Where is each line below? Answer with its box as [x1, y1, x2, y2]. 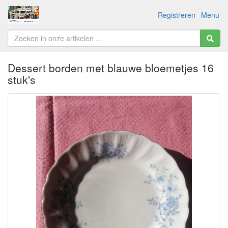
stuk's [8, 72, 36, 87]
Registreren [158, 9, 195, 20]
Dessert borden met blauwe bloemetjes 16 [8, 60, 214, 75]
